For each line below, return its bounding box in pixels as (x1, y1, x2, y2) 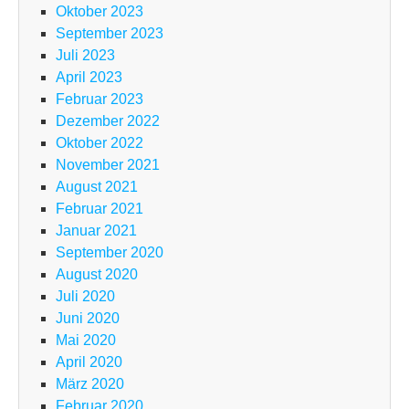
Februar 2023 (56, 91, 143, 108)
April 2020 (56, 354, 122, 371)
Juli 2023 (56, 47, 115, 64)
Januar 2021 (56, 223, 137, 239)
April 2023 (56, 69, 122, 86)
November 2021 (56, 157, 160, 173)
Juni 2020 (56, 310, 120, 327)
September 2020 (56, 245, 163, 261)
